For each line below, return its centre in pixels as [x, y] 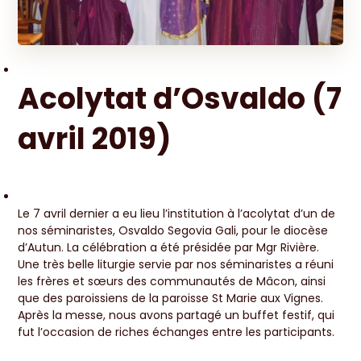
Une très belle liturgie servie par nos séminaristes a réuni [176, 264]
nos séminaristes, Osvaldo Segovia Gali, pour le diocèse [173, 230]
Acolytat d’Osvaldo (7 [180, 98]
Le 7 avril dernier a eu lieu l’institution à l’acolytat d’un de [177, 213]
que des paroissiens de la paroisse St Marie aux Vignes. [171, 298]
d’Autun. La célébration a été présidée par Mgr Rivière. [169, 247]
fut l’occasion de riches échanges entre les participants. [176, 332]
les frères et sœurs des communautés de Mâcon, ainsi [172, 281]
